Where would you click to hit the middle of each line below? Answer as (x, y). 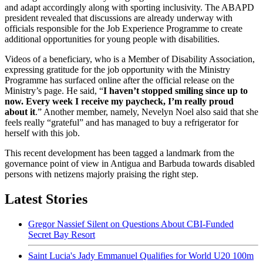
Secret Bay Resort (62, 234)
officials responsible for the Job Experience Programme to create (124, 28)
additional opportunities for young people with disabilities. (112, 39)
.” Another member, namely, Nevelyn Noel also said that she (147, 112)
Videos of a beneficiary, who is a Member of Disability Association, (130, 59)
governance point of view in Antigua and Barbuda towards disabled (130, 163)
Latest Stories (46, 199)
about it (20, 112)
